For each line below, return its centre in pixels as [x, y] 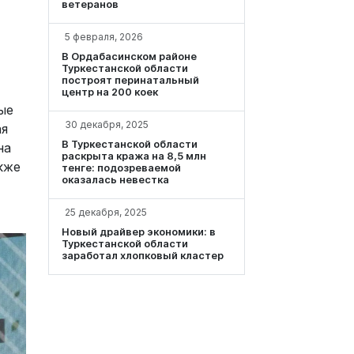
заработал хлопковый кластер [143, 256]
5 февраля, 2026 [104, 37]
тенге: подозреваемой [121, 168]
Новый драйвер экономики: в [139, 232]
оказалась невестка [115, 180]
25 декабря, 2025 [106, 213]
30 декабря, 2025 [107, 125]
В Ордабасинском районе [129, 57]
